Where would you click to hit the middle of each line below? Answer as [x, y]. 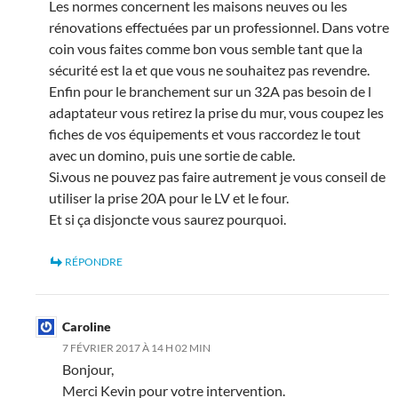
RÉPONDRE [94, 261]
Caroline [87, 326]
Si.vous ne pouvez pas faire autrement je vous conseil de [217, 176]
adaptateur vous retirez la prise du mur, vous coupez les [216, 112]
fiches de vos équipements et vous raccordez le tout [205, 133]
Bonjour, [88, 369]
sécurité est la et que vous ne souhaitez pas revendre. [209, 69]
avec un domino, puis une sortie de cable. [172, 155]
